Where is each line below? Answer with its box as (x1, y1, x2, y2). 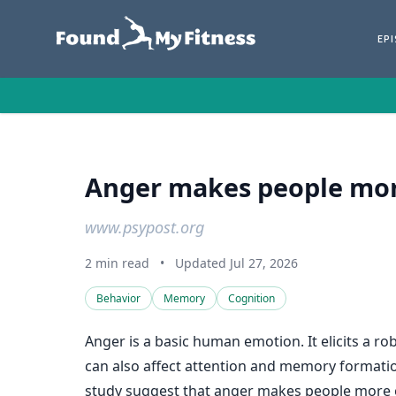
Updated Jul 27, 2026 (175, 255, 298, 271)
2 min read (85, 255, 149, 271)
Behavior (96, 291, 141, 306)
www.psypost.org (85, 217, 204, 238)
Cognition (228, 291, 275, 306)
